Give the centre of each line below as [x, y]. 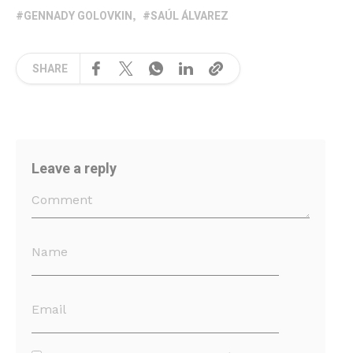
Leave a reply [74, 169]
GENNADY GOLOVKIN [78, 17]
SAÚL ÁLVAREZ [190, 17]
